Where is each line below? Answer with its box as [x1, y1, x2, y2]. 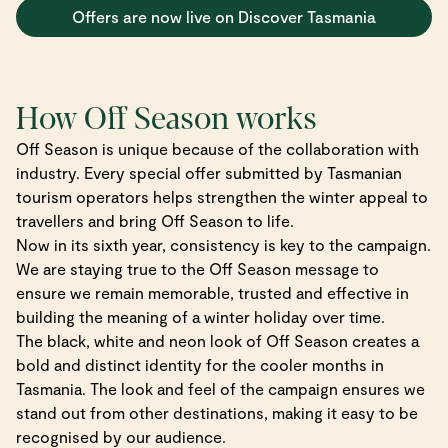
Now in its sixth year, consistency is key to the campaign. [16, 234, 431, 254]
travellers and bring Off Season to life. [16, 210, 298, 230]
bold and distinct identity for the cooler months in [16, 354, 384, 374]
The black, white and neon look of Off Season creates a [16, 330, 419, 350]
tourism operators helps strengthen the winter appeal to [16, 186, 428, 206]
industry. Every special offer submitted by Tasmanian [16, 162, 402, 182]
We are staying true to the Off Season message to [16, 258, 379, 278]
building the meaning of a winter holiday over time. [16, 306, 389, 326]
